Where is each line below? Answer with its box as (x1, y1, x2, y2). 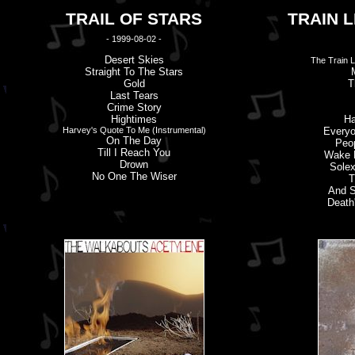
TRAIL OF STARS (66, 10, 202, 29)
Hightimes (111, 113, 157, 125)
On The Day (106, 135, 162, 147)
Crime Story (106, 101, 162, 113)
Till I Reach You (97, 147, 170, 158)
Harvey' (62, 125, 93, 135)
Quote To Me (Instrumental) (97, 125, 206, 135)
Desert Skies (104, 54, 164, 66)
